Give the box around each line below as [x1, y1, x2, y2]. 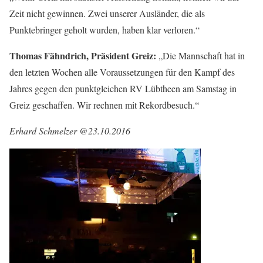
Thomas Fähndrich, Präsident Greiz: [9, 49, 156, 63]
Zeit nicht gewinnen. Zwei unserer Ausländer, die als [9, 7, 205, 20]
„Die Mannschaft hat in [156, 49, 245, 62]
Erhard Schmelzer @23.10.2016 [9, 124, 130, 137]
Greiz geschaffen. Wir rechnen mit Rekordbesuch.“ [9, 99, 199, 112]
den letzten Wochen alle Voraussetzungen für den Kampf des [9, 66, 235, 79]
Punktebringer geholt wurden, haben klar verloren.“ [9, 23, 200, 36]
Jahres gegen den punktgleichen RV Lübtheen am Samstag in [9, 82, 237, 95]
